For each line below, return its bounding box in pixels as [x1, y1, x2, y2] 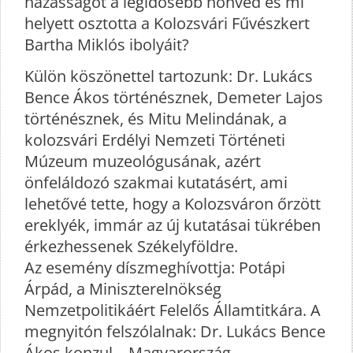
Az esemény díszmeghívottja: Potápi [24, 257, 285, 279]
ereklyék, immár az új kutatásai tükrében [24, 214, 321, 236]
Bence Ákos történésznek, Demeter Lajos [24, 87, 323, 109]
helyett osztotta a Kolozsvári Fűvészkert [24, 13, 310, 35]
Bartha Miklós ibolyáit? [24, 34, 189, 56]
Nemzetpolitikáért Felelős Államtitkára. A [24, 299, 321, 321]
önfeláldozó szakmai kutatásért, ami [24, 172, 288, 194]
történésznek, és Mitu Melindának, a [24, 108, 287, 130]
